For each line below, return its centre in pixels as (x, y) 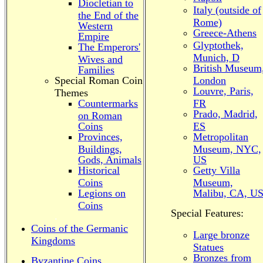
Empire (94, 36)
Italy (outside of (227, 10)
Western (95, 25)
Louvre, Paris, (223, 91)
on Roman (100, 115)
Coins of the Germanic (80, 228)
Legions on (102, 193)
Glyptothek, (218, 45)
